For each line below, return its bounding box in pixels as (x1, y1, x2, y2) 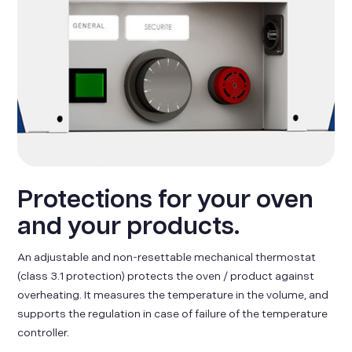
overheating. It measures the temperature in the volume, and (17, 288, 329, 302)
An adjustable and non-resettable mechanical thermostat (17, 251, 317, 265)
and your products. (17, 214, 240, 240)
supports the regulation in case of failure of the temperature (17, 307, 328, 321)
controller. (17, 326, 70, 340)
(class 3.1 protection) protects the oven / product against (17, 269, 315, 284)
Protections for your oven (17, 187, 314, 214)
